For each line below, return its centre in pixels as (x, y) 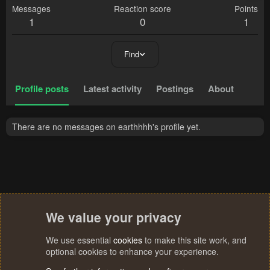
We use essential (80, 240)
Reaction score (143, 9)
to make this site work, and (194, 240)
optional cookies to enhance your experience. (132, 251)
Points (246, 9)
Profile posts (42, 89)
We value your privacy (114, 217)
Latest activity (112, 89)
